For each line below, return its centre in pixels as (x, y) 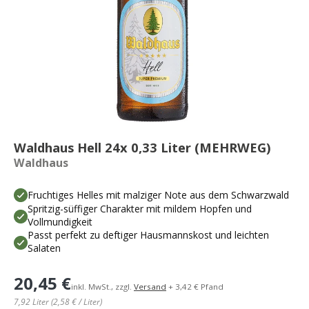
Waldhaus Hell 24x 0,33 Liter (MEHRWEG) (142, 147)
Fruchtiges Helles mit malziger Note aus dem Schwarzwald (158, 195)
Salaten (44, 248)
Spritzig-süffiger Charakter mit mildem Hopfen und (140, 209)
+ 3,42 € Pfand (195, 287)
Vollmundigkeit (60, 222)
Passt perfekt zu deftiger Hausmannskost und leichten (148, 235)
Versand (150, 287)
